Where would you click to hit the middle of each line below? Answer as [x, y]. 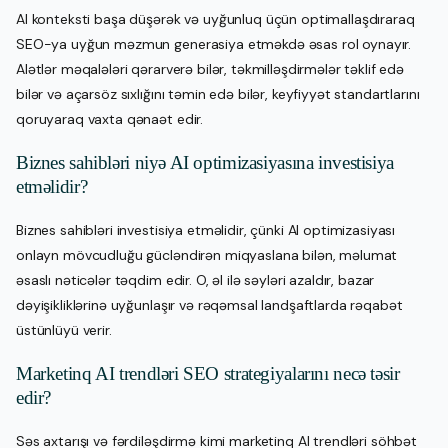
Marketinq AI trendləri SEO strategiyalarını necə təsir [208, 373]
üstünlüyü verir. [64, 329]
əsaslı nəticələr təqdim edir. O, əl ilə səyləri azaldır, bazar [195, 279]
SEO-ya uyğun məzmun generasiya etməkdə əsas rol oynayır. [214, 43]
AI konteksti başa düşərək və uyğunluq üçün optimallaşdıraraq [215, 18]
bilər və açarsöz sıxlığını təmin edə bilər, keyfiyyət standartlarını [218, 93]
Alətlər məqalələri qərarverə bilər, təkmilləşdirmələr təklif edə [210, 68]
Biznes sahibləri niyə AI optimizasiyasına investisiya [205, 162]
